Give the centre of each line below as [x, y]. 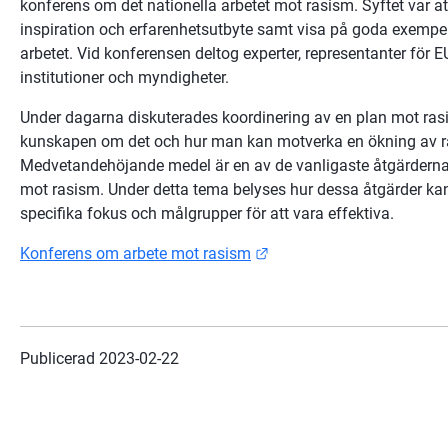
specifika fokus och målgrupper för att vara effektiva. [207, 213]
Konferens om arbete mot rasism [135, 253]
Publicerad [59, 358]
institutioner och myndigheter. [124, 77]
